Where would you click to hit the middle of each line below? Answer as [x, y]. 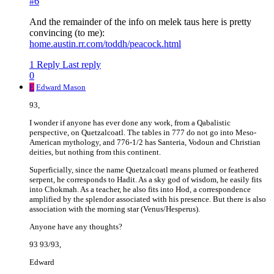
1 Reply [45, 65]
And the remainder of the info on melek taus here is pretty [140, 22]
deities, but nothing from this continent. [95, 152]
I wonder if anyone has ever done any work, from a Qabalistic [130, 123]
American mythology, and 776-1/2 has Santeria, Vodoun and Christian [145, 143]
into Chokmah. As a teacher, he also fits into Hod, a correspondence [140, 190]
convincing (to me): [67, 33]
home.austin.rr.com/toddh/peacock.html [105, 44]
